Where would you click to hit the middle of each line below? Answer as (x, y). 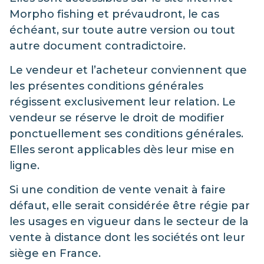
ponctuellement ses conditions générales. (126, 133)
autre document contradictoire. (98, 46)
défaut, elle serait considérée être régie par (130, 206)
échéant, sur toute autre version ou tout (122, 30)
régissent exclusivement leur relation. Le (123, 102)
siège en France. (55, 254)
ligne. (24, 165)
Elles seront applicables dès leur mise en (122, 149)
